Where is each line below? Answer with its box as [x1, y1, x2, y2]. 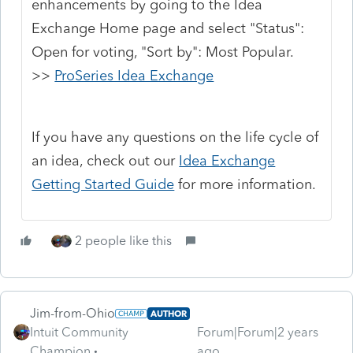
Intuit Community [30, 324, 128, 340]
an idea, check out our [32, 151, 180, 169]
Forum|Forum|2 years [196, 324, 318, 340]
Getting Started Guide [32, 175, 175, 193]
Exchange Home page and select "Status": [32, 19, 305, 37]
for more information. [174, 175, 317, 193]
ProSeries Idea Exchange [54, 66, 214, 84]
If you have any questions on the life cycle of [32, 128, 319, 146]
